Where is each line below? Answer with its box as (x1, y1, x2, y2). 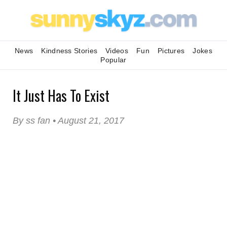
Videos (105, 47, 128, 55)
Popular (100, 56, 127, 64)
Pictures (157, 47, 185, 55)
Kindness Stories (41, 47, 98, 55)
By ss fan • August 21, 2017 (13, 116, 124, 126)
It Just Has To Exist (13, 85, 109, 106)
